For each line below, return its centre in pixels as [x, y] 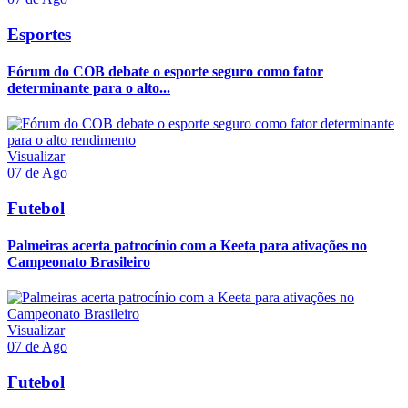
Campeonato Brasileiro [79, 262]
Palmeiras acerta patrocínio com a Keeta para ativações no [187, 246]
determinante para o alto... [89, 87]
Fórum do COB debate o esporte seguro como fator [165, 71]
